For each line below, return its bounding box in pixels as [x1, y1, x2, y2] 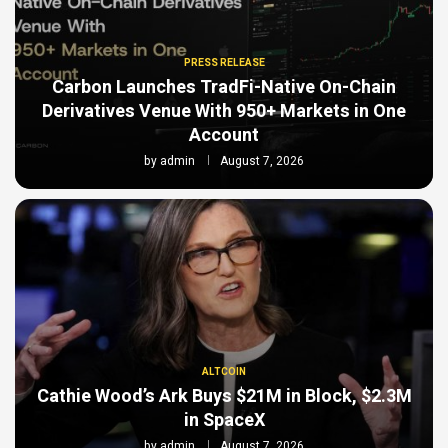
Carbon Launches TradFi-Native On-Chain [52, 74, 396, 102]
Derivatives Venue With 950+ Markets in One [42, 98, 406, 126]
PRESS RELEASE [183, 56, 265, 71]
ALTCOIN [202, 365, 246, 380]
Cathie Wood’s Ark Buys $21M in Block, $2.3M [36, 383, 412, 411]
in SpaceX [183, 407, 265, 435]
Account [189, 122, 259, 150]
